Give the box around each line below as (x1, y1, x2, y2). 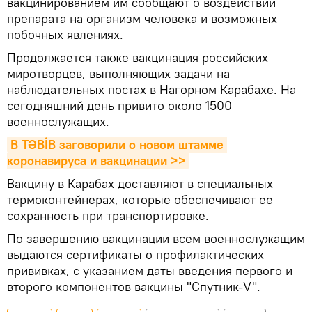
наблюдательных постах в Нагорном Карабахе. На (7, 81, 296, 97)
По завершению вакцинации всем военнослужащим (7, 231, 305, 247)
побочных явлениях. (7, 26, 123, 42)
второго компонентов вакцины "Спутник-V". (7, 279, 260, 295)
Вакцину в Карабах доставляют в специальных (7, 175, 273, 192)
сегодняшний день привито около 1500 (7, 97, 232, 114)
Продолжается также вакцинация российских (7, 49, 268, 65)
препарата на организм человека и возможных (7, 10, 277, 26)
